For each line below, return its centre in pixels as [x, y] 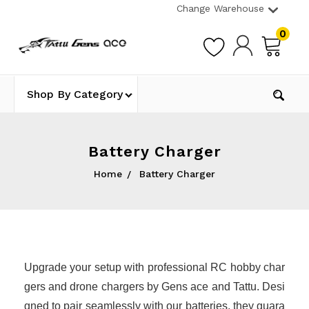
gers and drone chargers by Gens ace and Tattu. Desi [154, 286]
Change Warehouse [220, 8]
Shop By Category [74, 94]
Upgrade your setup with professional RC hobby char [154, 267]
